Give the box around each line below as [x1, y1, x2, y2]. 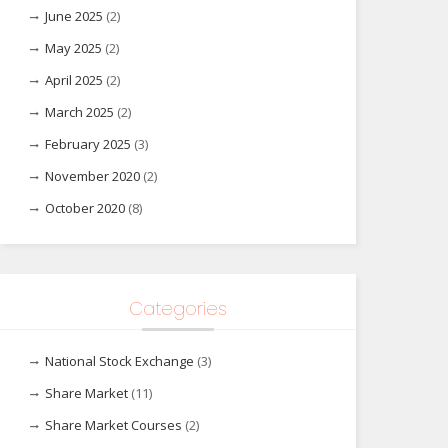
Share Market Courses [45, 416, 182, 434]
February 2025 [45, 135, 131, 153]
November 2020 [45, 167, 140, 185]
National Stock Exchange [45, 352, 194, 370]
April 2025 [45, 71, 103, 89]
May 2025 [45, 39, 102, 57]
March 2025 [45, 103, 114, 121]
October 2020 [45, 199, 125, 217]
